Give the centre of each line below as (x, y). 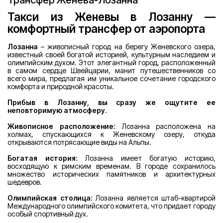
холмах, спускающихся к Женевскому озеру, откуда (111, 134)
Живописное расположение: (61, 126)
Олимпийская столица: (50, 198)
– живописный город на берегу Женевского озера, (127, 47)
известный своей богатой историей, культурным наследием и (111, 55)
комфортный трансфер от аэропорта (106, 29)
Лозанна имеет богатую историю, (147, 158)
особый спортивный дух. (48, 214)
